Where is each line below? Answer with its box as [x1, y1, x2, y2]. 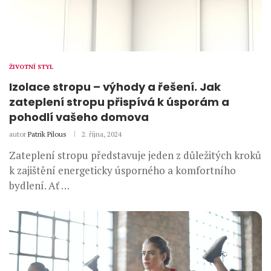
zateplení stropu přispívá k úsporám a [9, 94, 229, 110]
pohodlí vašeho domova [9, 109, 149, 125]
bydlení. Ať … [9, 178, 70, 193]
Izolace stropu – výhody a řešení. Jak [9, 79, 221, 95]
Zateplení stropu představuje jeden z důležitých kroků [9, 148, 261, 163]
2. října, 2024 [82, 129, 122, 139]
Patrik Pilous [28, 129, 67, 139]
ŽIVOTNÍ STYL [9, 63, 53, 71]
